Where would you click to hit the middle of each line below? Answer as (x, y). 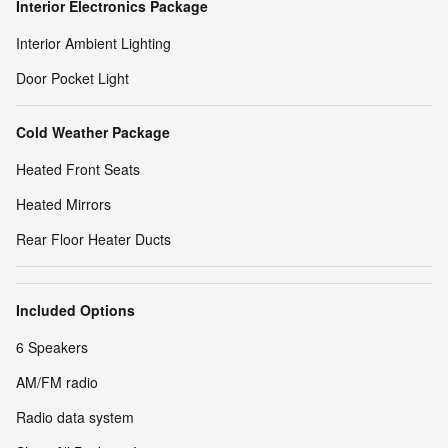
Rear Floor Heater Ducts (93, 239)
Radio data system (75, 417)
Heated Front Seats (78, 169)
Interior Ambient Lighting (93, 43)
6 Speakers (52, 347)
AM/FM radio (57, 382)
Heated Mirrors (63, 204)
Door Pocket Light (72, 78)
